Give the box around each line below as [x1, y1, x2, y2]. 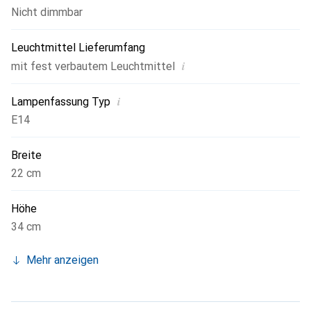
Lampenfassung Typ [11, 95, 110, 109]
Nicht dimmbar [11, 6, 83, 19]
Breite [11, 149, 42, 162]
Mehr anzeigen [26, 253, 99, 267]
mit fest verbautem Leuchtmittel [11, 60, 175, 74]
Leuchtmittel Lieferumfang [11, 41, 145, 55]
